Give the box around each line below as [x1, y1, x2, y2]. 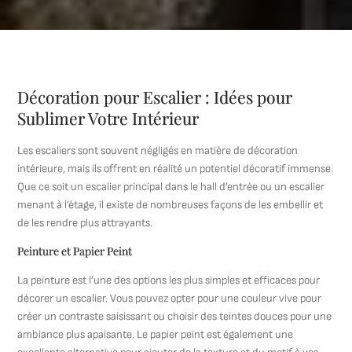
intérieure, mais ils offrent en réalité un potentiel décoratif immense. [17, 162, 334, 175]
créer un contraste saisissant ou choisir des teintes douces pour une [17, 310, 332, 323]
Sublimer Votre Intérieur [17, 107, 200, 129]
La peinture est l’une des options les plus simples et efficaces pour [17, 273, 321, 287]
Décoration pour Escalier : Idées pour [17, 86, 293, 108]
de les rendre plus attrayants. [17, 216, 153, 229]
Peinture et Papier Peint [17, 244, 133, 258]
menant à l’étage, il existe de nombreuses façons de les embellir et [17, 198, 324, 211]
